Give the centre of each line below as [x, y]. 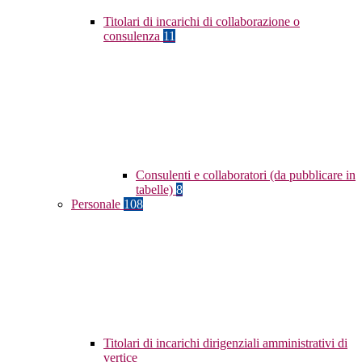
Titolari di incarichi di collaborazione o [202, 22]
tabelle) [156, 190]
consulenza [133, 36]
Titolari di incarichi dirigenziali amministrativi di [225, 343]
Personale [97, 204]
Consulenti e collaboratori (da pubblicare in [246, 175]
